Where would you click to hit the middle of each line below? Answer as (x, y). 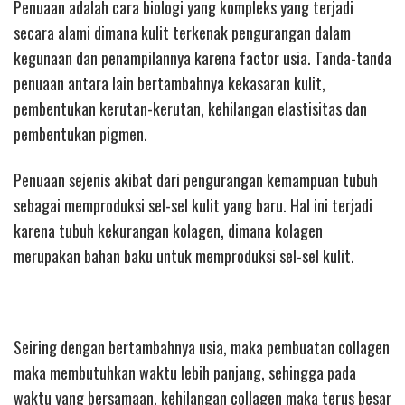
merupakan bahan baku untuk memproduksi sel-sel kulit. (184, 255)
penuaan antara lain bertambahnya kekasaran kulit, (170, 84)
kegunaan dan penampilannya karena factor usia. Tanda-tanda (202, 58)
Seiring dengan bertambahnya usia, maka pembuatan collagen (202, 347)
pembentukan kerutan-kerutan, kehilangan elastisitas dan (190, 109)
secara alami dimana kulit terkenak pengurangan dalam (182, 33)
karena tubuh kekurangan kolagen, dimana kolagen (168, 230)
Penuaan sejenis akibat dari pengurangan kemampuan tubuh (196, 179)
